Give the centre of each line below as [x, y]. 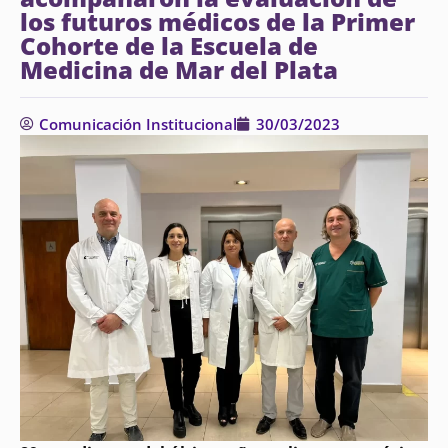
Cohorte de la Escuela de [169, 45]
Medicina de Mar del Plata [179, 69]
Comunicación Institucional [138, 124]
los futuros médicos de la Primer [217, 21]
